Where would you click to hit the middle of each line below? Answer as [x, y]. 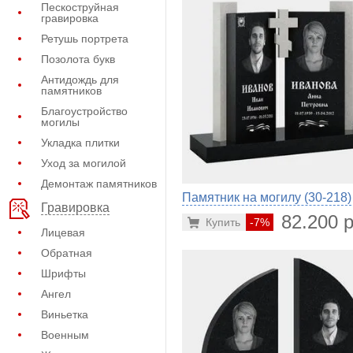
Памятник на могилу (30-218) [267, 198]
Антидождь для [80, 80]
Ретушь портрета [85, 39]
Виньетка [65, 314]
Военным [65, 335]
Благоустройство [84, 111]
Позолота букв [78, 59]
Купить [223, 223]
